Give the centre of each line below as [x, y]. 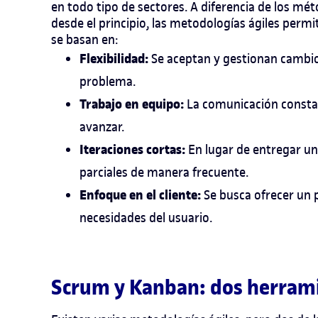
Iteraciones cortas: [132, 150]
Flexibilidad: [114, 59]
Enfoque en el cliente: [140, 196]
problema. [108, 82]
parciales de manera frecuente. [164, 172]
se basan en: [84, 40]
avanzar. [102, 127]
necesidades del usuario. [146, 218]
